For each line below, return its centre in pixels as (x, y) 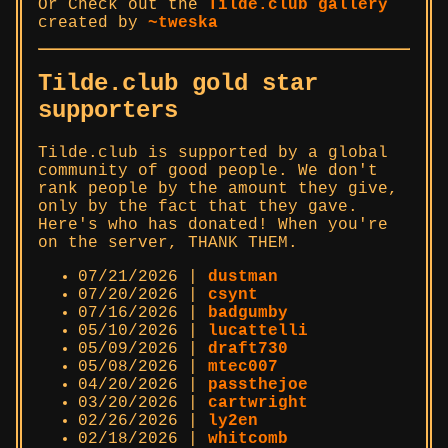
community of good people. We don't (208, 170)
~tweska (183, 23)
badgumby (248, 312)
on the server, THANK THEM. (168, 242)
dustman (243, 276)
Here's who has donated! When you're (213, 224)
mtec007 (243, 366)
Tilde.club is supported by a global (213, 152)
